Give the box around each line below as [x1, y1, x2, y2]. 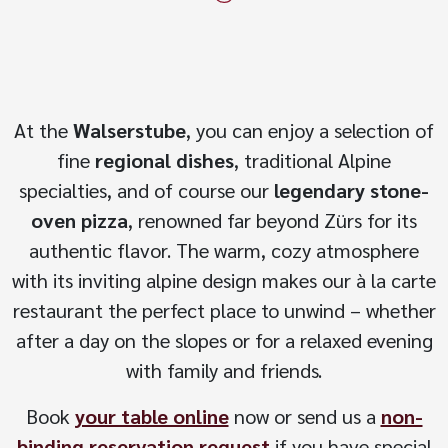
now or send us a [228, 402, 381, 429]
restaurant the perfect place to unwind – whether [12, 296, 436, 323]
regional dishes [95, 146, 234, 173]
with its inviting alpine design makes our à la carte [12, 266, 436, 293]
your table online [74, 402, 229, 429]
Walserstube [73, 116, 186, 143]
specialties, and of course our [19, 176, 274, 203]
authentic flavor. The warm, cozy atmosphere [29, 236, 419, 263]
